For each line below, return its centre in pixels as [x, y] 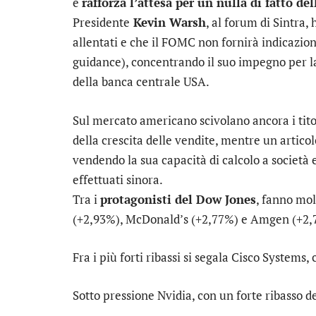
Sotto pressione [115, 295]
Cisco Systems [269, 257]
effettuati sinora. [118, 179]
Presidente [101, 23]
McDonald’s [157, 219]
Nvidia [175, 295]
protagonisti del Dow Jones [178, 199]
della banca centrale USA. [141, 82]
